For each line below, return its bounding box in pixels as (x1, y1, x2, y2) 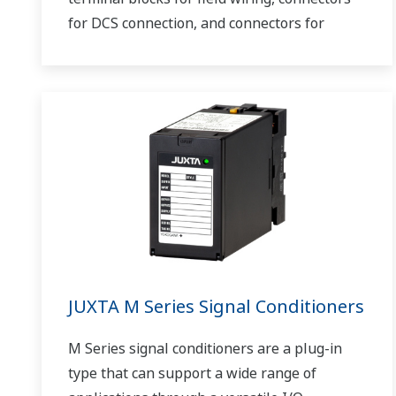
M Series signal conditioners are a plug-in (68, 338, 342, 358)
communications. (68, 38, 178, 58)
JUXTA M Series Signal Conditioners (68, 293, 364, 318)
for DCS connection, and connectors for (68, 13, 324, 34)
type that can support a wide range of (68, 362, 316, 383)
